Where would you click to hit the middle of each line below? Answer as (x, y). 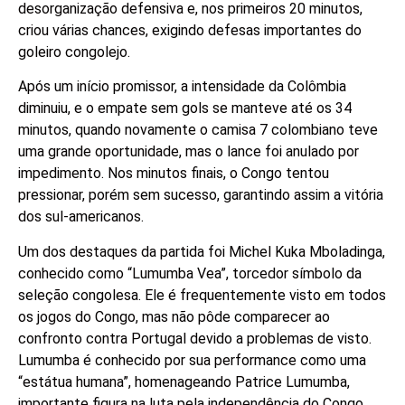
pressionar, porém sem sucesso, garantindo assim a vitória (201, 195)
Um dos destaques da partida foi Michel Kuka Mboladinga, (202, 251)
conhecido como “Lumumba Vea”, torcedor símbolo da (190, 273)
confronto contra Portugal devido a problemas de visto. (195, 338)
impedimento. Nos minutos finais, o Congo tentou (174, 174)
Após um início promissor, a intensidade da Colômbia (182, 87)
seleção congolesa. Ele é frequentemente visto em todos (202, 295)
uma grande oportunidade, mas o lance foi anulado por (188, 152)
